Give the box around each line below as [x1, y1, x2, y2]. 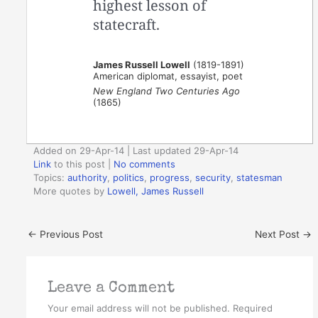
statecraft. [93, 14, 160, 34]
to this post [51, 158, 106, 170]
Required [232, 302, 273, 314]
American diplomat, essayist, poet [93, 70, 243, 82]
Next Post [254, 228, 302, 240]
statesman [236, 172, 283, 184]
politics [113, 172, 145, 184]
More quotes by [33, 185, 108, 197]
